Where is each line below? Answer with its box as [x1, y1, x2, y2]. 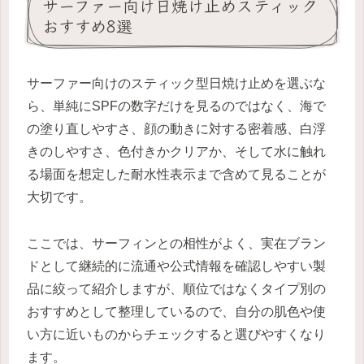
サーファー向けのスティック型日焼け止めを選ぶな [27, 76, 326, 90]
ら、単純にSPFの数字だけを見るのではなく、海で [27, 99, 326, 113]
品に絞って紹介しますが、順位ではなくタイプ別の [27, 281, 326, 296]
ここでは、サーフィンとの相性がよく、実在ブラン [27, 236, 326, 250]
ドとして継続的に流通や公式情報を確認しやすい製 [27, 258, 326, 273]
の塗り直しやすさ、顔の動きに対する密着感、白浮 [27, 122, 326, 136]
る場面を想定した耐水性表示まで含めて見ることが [27, 167, 326, 181]
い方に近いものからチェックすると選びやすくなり [27, 327, 326, 341]
